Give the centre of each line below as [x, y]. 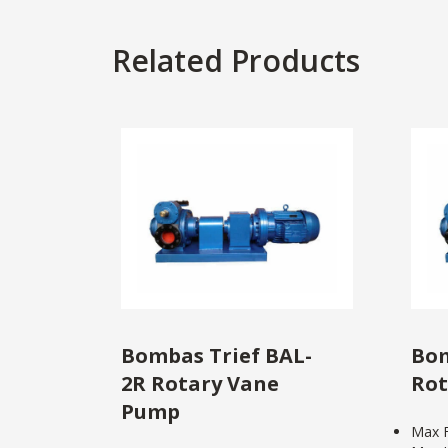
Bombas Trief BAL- [216, 355]
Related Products [236, 60]
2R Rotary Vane [200, 383]
